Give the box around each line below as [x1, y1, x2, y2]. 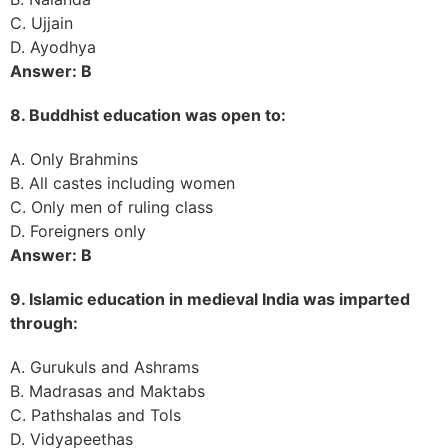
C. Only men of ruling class [10, 196, 213, 217]
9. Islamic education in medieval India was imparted [10, 288, 410, 309]
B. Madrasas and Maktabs [10, 380, 205, 401]
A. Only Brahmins [10, 148, 138, 169]
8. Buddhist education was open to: [10, 104, 286, 125]
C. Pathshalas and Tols [10, 404, 181, 425]
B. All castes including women [10, 172, 235, 193]
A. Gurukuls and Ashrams [10, 356, 199, 377]
